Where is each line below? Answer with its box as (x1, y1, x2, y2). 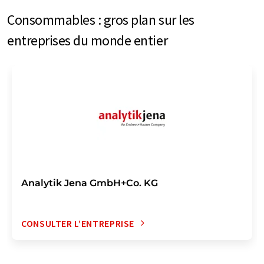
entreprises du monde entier (7, 31, 168, 49)
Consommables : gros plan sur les (7, 10, 194, 29)
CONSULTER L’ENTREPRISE (21, 217, 135, 229)
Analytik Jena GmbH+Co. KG (21, 177, 158, 189)
